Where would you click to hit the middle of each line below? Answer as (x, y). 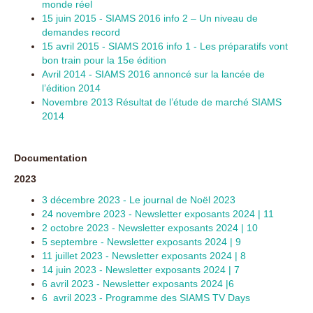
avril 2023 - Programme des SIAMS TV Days (150, 298)
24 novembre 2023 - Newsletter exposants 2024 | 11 (158, 214)
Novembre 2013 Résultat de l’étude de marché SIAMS (162, 102)
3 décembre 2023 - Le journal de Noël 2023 (139, 200)
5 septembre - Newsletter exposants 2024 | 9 (141, 242)
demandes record (81, 32)
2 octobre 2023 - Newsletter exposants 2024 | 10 (150, 228)
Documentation (51, 158)
